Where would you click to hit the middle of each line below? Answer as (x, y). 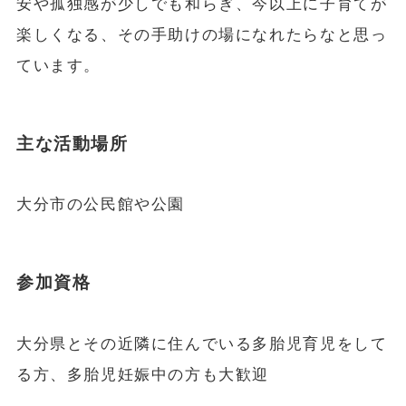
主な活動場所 (72, 143)
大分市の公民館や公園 (101, 205)
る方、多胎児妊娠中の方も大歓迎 (143, 374)
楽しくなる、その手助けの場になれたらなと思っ (202, 34)
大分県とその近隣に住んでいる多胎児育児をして (202, 343)
